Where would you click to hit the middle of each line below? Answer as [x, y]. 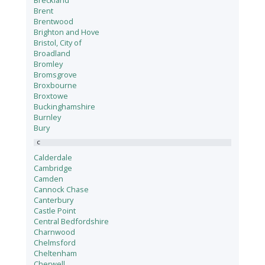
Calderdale [53, 158]
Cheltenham [56, 253]
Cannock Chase [62, 190]
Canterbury [54, 200]
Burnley [48, 117]
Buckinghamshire [65, 107]
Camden [49, 179]
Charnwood [55, 232]
